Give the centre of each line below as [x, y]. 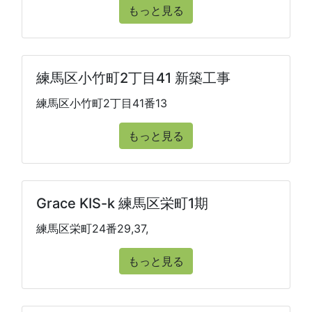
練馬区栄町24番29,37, [92, 228]
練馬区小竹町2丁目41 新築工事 [133, 78]
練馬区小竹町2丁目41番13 [102, 103]
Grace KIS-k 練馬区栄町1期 [122, 203]
